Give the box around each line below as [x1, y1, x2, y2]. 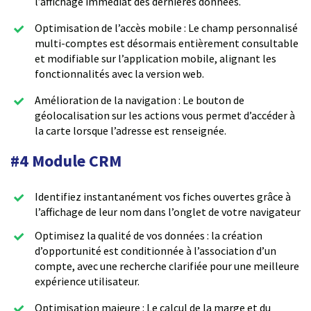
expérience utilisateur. [35, 274, 140, 289]
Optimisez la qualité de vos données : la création [35, 228, 262, 243]
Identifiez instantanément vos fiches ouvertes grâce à [35, 189, 291, 203]
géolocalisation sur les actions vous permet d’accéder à [35, 108, 295, 122]
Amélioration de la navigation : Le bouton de [35, 92, 244, 107]
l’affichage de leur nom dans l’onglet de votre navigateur [35, 204, 301, 219]
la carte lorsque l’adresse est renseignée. [35, 123, 226, 137]
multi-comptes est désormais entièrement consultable [35, 35, 299, 50]
